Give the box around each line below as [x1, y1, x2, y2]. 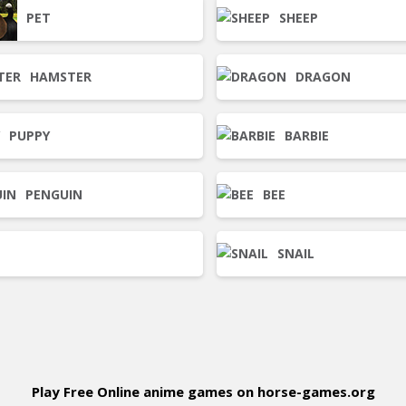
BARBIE [285, 127, 329, 144]
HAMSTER [30, 68, 92, 85]
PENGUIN [25, 186, 82, 203]
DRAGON [295, 68, 351, 85]
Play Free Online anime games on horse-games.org [31, 382, 375, 401]
